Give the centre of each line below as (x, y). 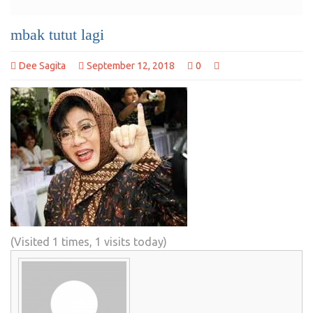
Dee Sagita (42, 66)
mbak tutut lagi (57, 35)
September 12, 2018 (131, 66)
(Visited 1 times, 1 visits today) (89, 242)
